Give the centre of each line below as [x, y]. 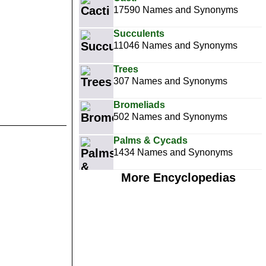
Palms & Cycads [151, 140]
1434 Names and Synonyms [173, 152]
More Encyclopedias [178, 178]
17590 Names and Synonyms [176, 10]
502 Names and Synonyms [170, 117]
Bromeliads [139, 105]
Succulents [139, 34]
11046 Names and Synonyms [175, 45]
